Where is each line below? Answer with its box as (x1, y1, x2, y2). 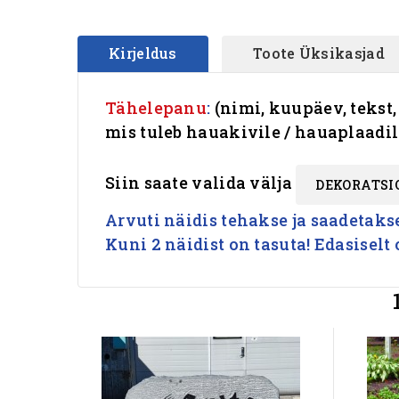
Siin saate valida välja (105, 172, 297, 194)
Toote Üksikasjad (253, 44, 385, 62)
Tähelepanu (105, 97, 208, 118)
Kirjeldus (109, 44, 177, 62)
